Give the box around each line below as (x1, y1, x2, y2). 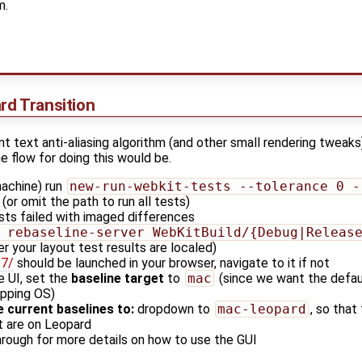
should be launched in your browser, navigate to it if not (14, 255, 330, 271)
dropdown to (134, 301, 213, 318)
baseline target (71, 271, 164, 287)
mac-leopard (217, 301, 306, 318)
